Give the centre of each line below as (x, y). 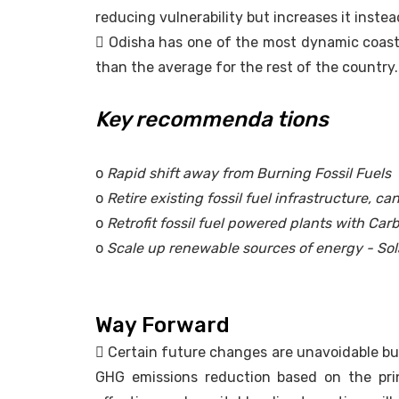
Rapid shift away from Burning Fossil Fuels (249, 174)
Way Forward (163, 326)
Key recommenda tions (212, 120)
